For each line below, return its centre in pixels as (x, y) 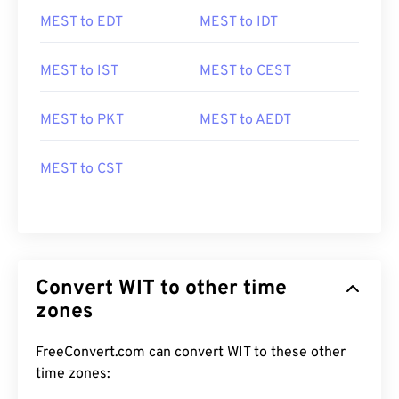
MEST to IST (79, 71)
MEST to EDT (81, 22)
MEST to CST (81, 169)
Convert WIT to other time (161, 289)
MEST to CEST (245, 71)
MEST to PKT (82, 120)
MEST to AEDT (245, 120)
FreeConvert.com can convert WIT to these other (191, 353)
